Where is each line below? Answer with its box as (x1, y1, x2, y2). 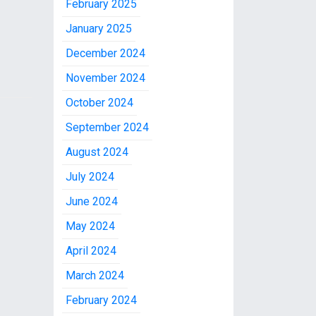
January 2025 (66, 22, 132, 35)
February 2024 (66, 293, 137, 307)
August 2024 (66, 145, 128, 159)
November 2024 (66, 71, 145, 85)
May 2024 (66, 219, 115, 233)
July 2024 (66, 170, 114, 183)
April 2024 (66, 244, 116, 257)
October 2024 (66, 96, 133, 109)
